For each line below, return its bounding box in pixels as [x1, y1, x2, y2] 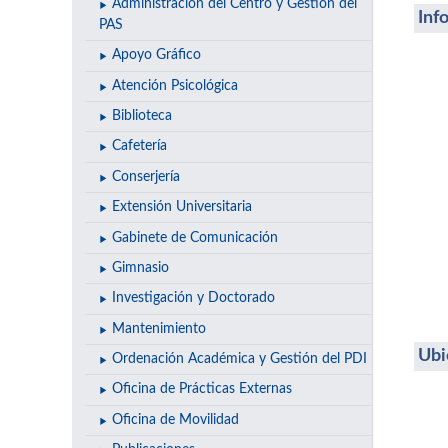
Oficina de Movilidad [111, 412, 239, 427]
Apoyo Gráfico [111, 48, 201, 63]
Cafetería [111, 139, 167, 154]
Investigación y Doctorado [111, 291, 275, 306]
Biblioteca [111, 109, 172, 124]
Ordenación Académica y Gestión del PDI [111, 352, 367, 367]
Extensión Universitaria [111, 200, 252, 215]
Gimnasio [111, 260, 169, 275]
